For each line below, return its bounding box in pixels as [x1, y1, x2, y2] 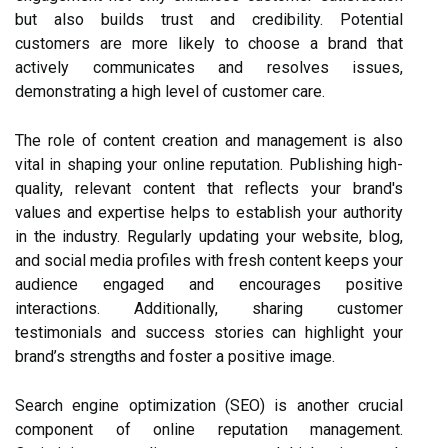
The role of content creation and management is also [15, 131, 403, 150]
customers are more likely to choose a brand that [15, 34, 403, 53]
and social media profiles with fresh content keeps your [15, 251, 403, 270]
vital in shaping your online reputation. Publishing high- [15, 155, 403, 174]
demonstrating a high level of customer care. [15, 82, 325, 101]
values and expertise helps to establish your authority [15, 203, 403, 222]
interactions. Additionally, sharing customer [15, 299, 403, 318]
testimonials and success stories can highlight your [15, 323, 403, 342]
